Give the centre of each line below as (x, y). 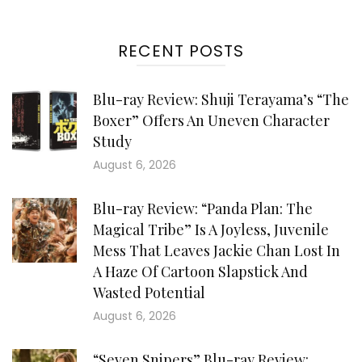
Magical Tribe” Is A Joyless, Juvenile (211, 229)
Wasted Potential (149, 292)
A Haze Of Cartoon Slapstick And (200, 271)
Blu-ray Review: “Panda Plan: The (203, 208)
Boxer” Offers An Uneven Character (211, 120)
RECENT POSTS (181, 51)
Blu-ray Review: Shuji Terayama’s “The (221, 99)
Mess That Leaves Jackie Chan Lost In (217, 250)
